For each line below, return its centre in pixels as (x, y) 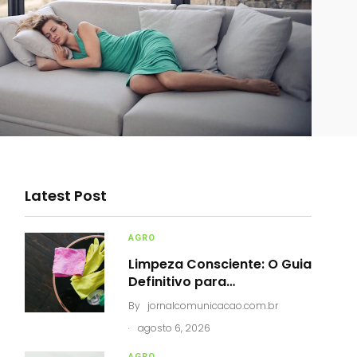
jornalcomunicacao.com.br (213, 305)
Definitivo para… (182, 281)
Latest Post (66, 195)
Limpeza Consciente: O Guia (220, 264)
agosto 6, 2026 (174, 328)
